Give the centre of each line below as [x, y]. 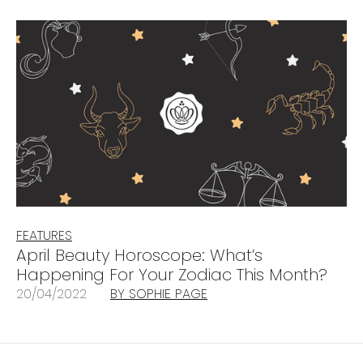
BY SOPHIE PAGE [159, 293]
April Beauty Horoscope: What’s [139, 255]
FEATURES [44, 235]
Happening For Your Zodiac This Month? [172, 274]
